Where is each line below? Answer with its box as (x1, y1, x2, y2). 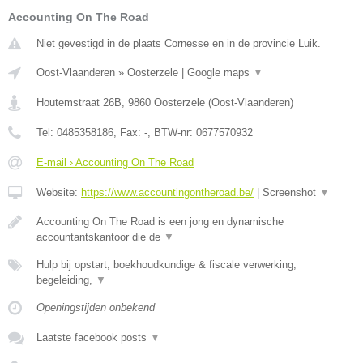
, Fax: (113, 126, 144, 139)
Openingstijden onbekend (36, 301, 155, 314)
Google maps (187, 66, 253, 79)
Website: (36, 186, 81, 199)
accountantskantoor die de (36, 230, 164, 243)
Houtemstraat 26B (36, 96, 122, 109)
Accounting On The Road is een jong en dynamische (36, 215, 284, 228)
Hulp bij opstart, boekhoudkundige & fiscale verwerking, (36, 258, 297, 271)
